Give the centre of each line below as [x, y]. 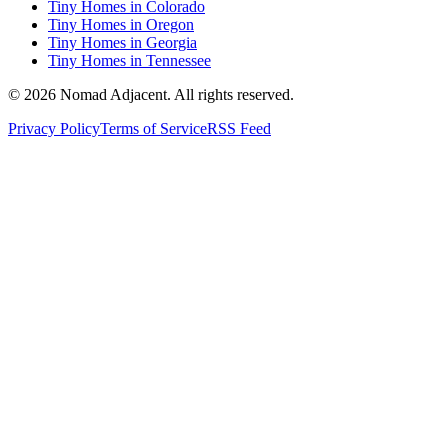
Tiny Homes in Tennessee [129, 61]
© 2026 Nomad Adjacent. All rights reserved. [151, 95]
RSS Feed [239, 129]
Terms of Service [153, 129]
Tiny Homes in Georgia [122, 43]
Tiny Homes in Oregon [121, 25]
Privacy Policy [54, 129]
